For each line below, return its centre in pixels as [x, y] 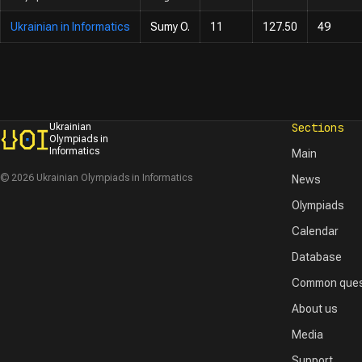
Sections [318, 128]
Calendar [316, 231]
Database [317, 257]
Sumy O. [170, 27]
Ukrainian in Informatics [70, 27]
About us [315, 309]
